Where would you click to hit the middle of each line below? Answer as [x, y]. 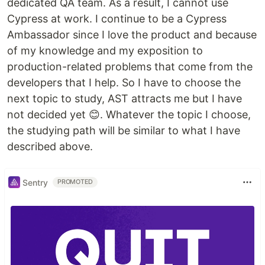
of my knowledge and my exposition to [105, 51]
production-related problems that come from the [130, 67]
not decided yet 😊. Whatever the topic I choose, [129, 115]
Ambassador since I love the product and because [132, 35]
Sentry [35, 182]
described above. [50, 147]
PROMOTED [75, 182]
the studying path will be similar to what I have [124, 131]
